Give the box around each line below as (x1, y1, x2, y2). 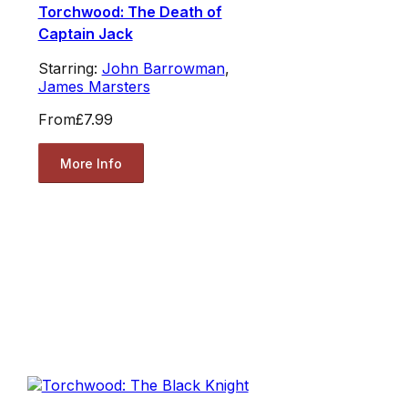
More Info (59, 155, 122, 171)
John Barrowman (101, 59, 225, 78)
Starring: (37, 59, 102, 78)
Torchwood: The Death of (37, 3, 222, 22)
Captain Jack (37, 25, 133, 44)
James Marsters (37, 77, 150, 97)
